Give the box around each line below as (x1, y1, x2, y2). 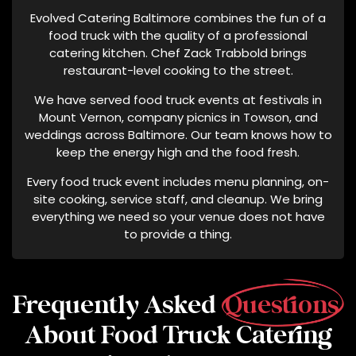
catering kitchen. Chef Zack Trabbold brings (49, 44, 307, 61)
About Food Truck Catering (24, 321, 332, 350)
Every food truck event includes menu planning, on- (27, 172, 329, 190)
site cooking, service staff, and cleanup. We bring (33, 190, 323, 207)
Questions (225, 291, 339, 320)
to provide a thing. (124, 225, 232, 242)
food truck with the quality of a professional (48, 26, 308, 44)
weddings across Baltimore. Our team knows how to (24, 126, 332, 143)
